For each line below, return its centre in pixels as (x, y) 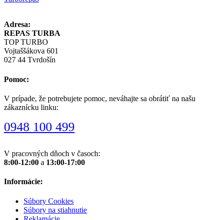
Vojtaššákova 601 (31, 51)
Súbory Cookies (49, 201)
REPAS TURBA (32, 33)
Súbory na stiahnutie (55, 210)
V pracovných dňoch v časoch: (52, 153)
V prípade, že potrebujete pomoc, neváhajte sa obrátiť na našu (100, 98)
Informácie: (23, 182)
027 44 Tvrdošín (30, 60)
